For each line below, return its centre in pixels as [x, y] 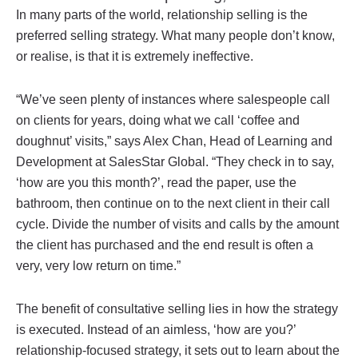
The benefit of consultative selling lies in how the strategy [177, 308]
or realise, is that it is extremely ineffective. [135, 56]
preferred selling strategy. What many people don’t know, [175, 35]
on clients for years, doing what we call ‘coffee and [158, 120]
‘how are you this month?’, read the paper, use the [156, 182]
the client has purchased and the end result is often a [165, 245]
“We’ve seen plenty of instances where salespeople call [173, 99]
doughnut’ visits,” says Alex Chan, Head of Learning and [174, 141]
